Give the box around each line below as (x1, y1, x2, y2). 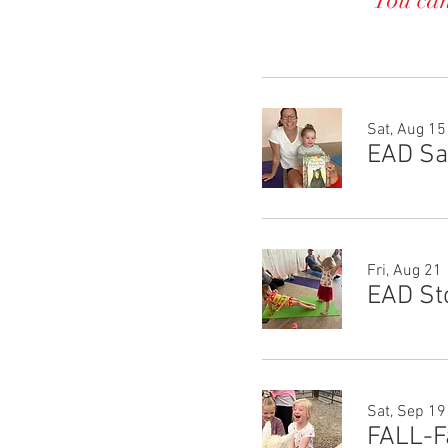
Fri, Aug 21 (367, 261, 442, 281)
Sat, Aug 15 (367, 120, 446, 140)
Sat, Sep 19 (367, 402, 446, 422)
